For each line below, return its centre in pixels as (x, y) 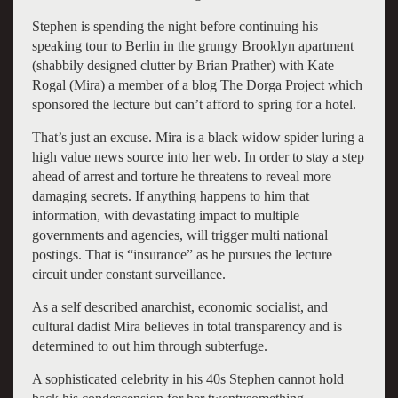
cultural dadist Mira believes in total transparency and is (187, 326)
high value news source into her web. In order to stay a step (198, 156)
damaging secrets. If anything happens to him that (170, 195)
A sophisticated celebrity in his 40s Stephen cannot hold (187, 378)
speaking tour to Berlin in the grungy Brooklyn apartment (192, 45)
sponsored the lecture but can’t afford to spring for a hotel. (194, 104)
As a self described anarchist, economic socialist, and (179, 306)
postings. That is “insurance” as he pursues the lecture (182, 254)
